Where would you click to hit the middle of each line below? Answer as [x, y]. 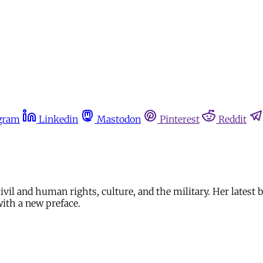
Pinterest [180, 119]
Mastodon [119, 119]
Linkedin [58, 119]
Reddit [232, 119]
